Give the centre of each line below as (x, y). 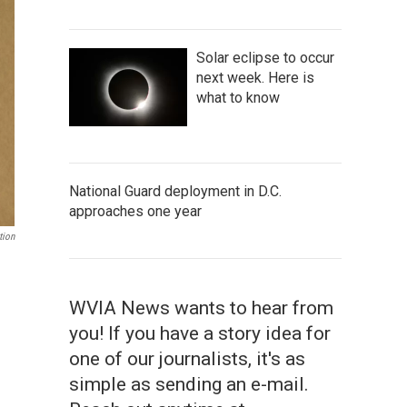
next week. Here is (255, 78)
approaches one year (135, 211)
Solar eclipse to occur (265, 58)
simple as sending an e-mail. (189, 384)
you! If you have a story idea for (200, 333)
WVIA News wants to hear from (201, 308)
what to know (238, 98)
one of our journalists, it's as (187, 359)
